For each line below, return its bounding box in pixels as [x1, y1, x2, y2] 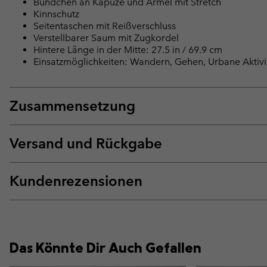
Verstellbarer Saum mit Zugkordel [33, 32, 179, 44]
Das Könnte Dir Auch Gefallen [10, 238, 201, 257]
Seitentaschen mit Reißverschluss [33, 20, 176, 32]
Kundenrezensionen [10, 172, 142, 190]
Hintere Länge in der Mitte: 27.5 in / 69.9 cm [33, 44, 222, 56]
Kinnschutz [33, 8, 79, 20]
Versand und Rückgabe [10, 135, 162, 153]
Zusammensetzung [10, 97, 135, 115]
